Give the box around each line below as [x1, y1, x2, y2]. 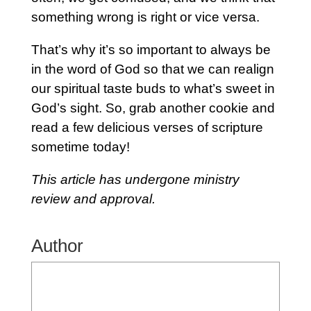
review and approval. [31, 191, 155, 206]
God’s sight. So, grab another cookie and [31, 100, 275, 115]
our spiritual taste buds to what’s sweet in [31, 81, 275, 96]
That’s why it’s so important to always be [31, 42, 271, 57]
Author [31, 235, 83, 256]
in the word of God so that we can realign [31, 61, 274, 76]
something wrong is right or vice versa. [31, 9, 260, 24]
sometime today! [31, 139, 130, 154]
